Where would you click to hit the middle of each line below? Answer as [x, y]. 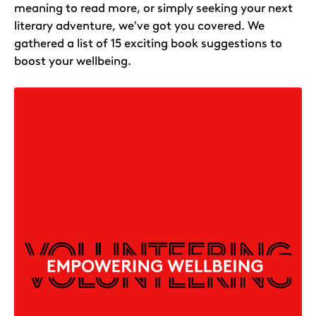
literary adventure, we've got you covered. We [139, 26]
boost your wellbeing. [73, 61]
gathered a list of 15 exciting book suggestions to [148, 43]
